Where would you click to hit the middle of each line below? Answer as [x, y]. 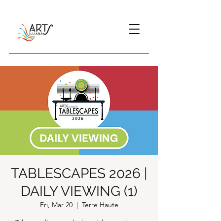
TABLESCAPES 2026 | [79, 173]
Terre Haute [100, 205]
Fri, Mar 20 [56, 205]
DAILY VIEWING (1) [79, 191]
